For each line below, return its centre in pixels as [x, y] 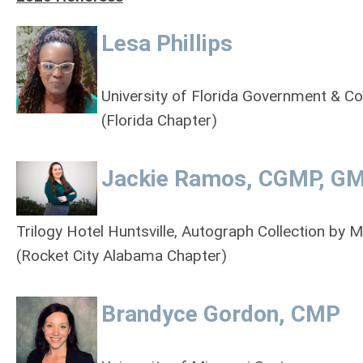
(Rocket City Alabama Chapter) [122, 256]
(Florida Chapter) [159, 120]
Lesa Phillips [167, 43]
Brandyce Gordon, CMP [221, 314]
